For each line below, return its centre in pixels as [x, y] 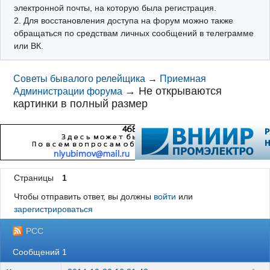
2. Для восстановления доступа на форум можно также [123, 20]
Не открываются [181, 91]
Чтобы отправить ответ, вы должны [83, 197]
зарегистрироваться [53, 209]
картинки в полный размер [81, 104]
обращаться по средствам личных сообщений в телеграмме [133, 33]
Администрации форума [68, 91]
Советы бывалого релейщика [80, 79]
